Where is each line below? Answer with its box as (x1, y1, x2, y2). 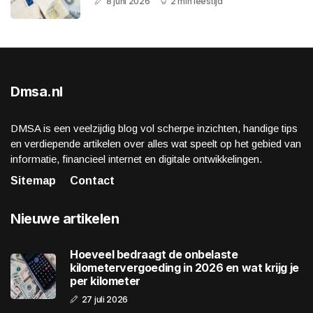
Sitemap (10, 175, 56, 187)
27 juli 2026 (81, 294, 129, 305)
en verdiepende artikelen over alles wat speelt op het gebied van (10, 138, 301, 150)
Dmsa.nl (10, 83, 63, 101)
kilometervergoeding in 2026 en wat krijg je (70, 261, 299, 275)
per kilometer (70, 274, 140, 289)
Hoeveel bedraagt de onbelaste (70, 247, 238, 262)
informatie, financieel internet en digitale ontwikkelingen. (10, 153, 262, 166)
